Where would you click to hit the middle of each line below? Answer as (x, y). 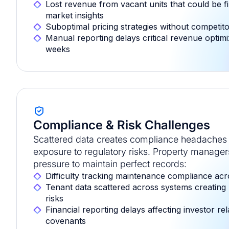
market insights (75, 15)
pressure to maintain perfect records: (110, 164)
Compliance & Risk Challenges (122, 125)
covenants (66, 221)
